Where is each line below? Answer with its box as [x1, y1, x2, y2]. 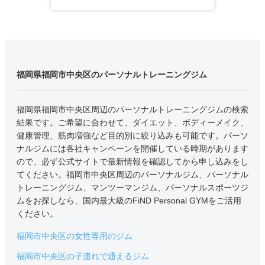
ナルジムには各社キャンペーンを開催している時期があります [17, 143, 248, 153]
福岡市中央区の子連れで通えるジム [17, 251, 149, 261]
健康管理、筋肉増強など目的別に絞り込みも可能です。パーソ [17, 130, 248, 140]
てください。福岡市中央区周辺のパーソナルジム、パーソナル [17, 169, 248, 179]
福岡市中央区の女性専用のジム [17, 231, 132, 241]
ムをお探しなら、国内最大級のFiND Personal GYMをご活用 [17, 195, 241, 205]
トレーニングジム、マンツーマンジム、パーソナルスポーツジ [17, 182, 248, 192]
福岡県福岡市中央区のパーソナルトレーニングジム [17, 69, 207, 79]
